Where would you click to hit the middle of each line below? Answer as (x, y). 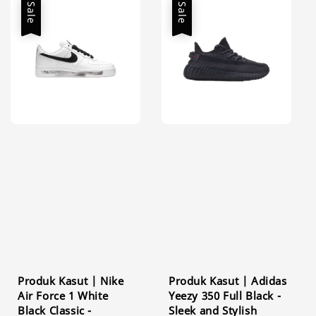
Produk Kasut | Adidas (228, 280)
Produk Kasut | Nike (71, 280)
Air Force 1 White (63, 295)
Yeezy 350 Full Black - (225, 295)
